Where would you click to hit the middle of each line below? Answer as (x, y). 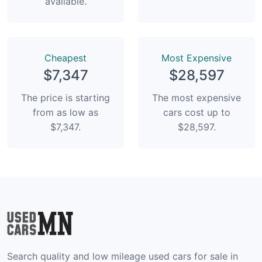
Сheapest (65, 58)
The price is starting (65, 97)
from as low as (65, 112)
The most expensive (196, 97)
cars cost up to (196, 112)
